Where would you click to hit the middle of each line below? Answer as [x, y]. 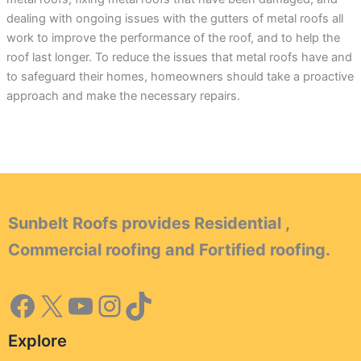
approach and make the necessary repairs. [123, 95]
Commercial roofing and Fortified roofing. [169, 249]
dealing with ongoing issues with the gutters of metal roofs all [174, 18]
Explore [37, 340]
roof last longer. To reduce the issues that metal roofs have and [179, 57]
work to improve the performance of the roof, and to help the [173, 37]
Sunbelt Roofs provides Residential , [149, 223]
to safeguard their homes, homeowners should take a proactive [180, 76]
